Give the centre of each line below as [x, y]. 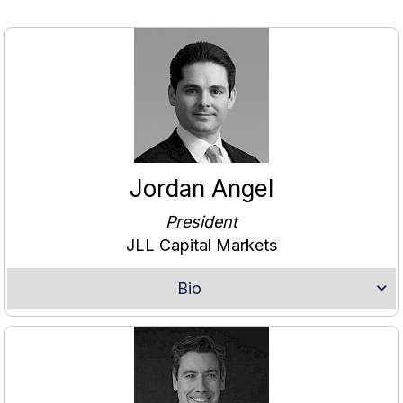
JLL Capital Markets [201, 246]
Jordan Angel [201, 189]
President [201, 222]
